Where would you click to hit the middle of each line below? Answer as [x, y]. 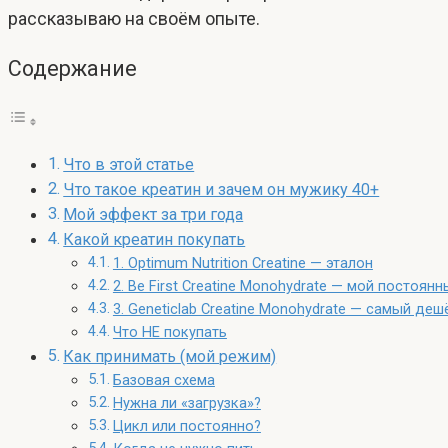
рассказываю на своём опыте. [134, 18]
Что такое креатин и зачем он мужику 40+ [221, 189]
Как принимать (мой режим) [170, 356]
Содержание [72, 69]
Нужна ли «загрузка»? [186, 403]
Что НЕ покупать [169, 332]
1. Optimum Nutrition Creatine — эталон [242, 263]
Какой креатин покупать [154, 239]
